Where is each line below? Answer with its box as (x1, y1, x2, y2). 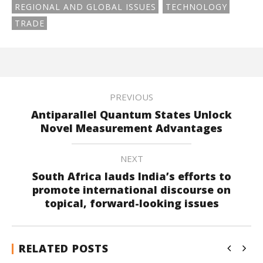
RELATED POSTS (19, 241, 109, 256)
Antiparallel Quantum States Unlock (31, 107, 232, 122)
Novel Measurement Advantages (41, 121, 222, 136)
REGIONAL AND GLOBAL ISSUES (15, 1, 156, 13)
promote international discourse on (32, 183, 231, 197)
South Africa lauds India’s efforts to (32, 169, 231, 184)
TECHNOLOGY (166, 1, 227, 13)
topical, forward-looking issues (44, 196, 219, 211)
